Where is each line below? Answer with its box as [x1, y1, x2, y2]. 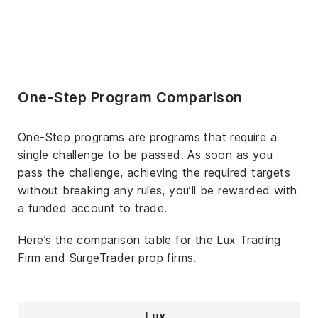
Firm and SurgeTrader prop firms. [18, 250, 197, 265]
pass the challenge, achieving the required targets [18, 165, 290, 180]
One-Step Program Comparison [18, 88, 243, 106]
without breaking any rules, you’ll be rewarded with [18, 182, 297, 197]
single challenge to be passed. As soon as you [18, 147, 273, 162]
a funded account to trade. [18, 200, 168, 215]
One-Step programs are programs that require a [18, 129, 277, 144]
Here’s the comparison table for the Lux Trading [18, 232, 281, 247]
